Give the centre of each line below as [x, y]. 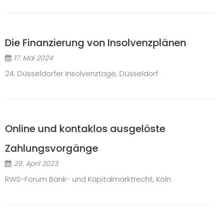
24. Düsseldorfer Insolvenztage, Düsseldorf [82, 73]
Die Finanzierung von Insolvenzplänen [96, 42]
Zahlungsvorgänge [52, 148]
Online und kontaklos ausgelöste [85, 128]
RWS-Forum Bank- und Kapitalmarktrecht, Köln [88, 179]
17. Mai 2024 [33, 58]
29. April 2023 [36, 163]
